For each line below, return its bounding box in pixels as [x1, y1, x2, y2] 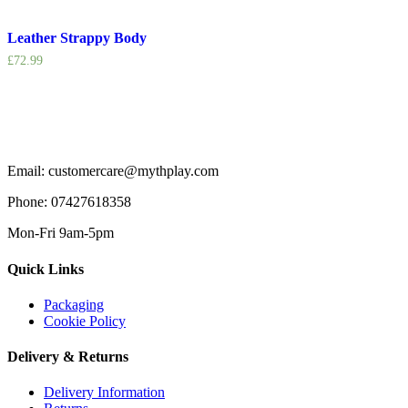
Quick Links [7, 260, 84, 277]
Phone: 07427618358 [7, 194, 131, 210]
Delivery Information [44, 384, 165, 401]
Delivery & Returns [7, 349, 128, 365]
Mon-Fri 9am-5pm [7, 225, 114, 241]
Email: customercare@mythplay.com [7, 163, 219, 179]
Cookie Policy [44, 312, 126, 329]
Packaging [44, 296, 104, 312]
